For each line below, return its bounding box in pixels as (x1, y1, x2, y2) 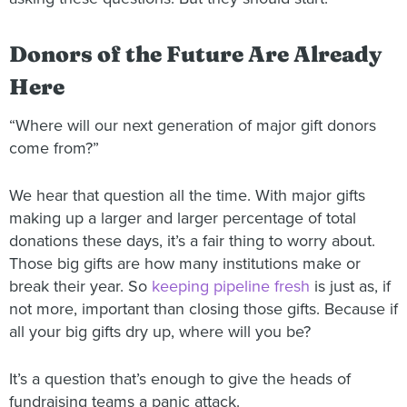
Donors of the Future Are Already (9, 41, 382, 68)
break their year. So (9, 276, 152, 297)
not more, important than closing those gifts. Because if (9, 299, 398, 320)
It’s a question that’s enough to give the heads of (9, 369, 351, 390)
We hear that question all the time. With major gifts (9, 185, 365, 206)
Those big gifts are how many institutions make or (9, 253, 361, 274)
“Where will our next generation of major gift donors (9, 115, 376, 136)
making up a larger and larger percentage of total (9, 208, 356, 229)
